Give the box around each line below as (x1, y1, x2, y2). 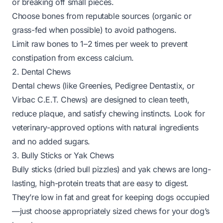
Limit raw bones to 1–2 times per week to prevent (12, 39, 188, 49)
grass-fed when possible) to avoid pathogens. (12, 25, 177, 35)
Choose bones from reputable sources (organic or (12, 11, 192, 21)
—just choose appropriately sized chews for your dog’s (12, 206, 210, 216)
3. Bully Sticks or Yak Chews (12, 150, 114, 160)
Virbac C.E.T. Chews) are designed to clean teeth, (12, 95, 190, 105)
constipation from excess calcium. (12, 53, 134, 63)
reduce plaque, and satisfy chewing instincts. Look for (12, 109, 205, 118)
